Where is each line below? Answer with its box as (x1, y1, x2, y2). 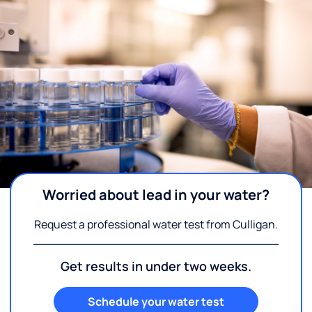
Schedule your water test (88, 294, 224, 309)
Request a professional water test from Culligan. (34, 217, 278, 232)
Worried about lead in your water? (42, 185, 270, 204)
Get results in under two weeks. (61, 258, 251, 274)
